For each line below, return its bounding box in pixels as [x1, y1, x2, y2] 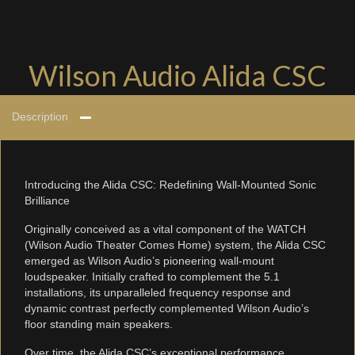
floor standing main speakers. [25, 318, 173, 331]
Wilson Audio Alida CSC [29, 58, 326, 94]
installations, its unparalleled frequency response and [25, 286, 291, 300]
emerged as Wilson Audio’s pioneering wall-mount [25, 254, 274, 268]
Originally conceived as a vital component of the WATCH [25, 223, 306, 236]
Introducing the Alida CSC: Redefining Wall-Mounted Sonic [25, 178, 316, 192]
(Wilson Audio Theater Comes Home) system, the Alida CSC [25, 239, 326, 252]
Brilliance [25, 194, 70, 208]
